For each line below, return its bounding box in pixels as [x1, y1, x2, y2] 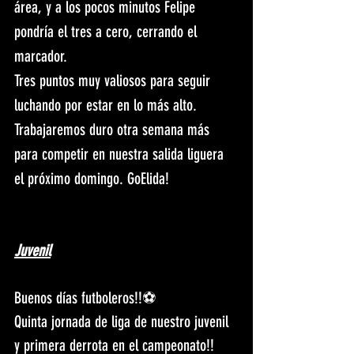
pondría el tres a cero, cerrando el [14, 22, 201, 42]
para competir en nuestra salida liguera [14, 145, 228, 164]
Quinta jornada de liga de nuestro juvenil [14, 312, 232, 332]
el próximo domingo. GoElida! [14, 169, 169, 189]
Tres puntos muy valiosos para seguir [14, 71, 214, 91]
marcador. [14, 47, 67, 66]
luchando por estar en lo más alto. [14, 96, 201, 115]
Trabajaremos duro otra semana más [14, 120, 213, 140]
